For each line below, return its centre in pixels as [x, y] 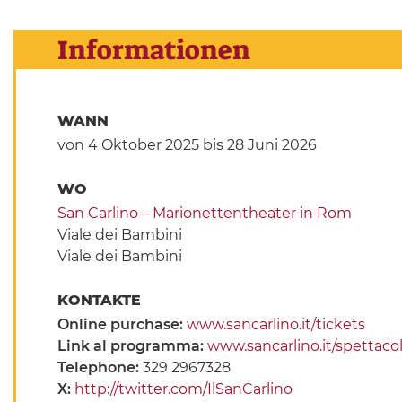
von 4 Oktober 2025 [128, 145]
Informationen [153, 51]
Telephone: [100, 368]
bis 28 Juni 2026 [258, 145]
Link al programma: [132, 346]
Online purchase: [122, 325]
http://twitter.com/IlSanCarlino [183, 389]
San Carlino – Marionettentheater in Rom [204, 214]
